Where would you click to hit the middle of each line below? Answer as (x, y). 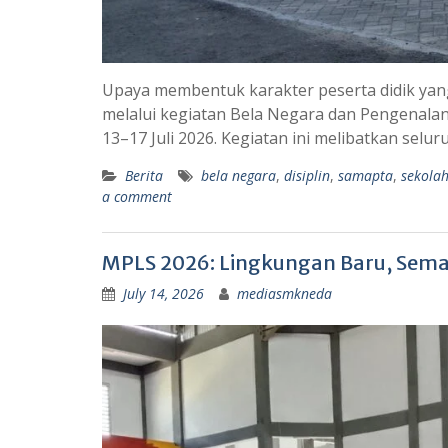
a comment (137, 196)
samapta (365, 175)
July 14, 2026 (163, 293)
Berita (144, 175)
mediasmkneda (284, 293)
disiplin (307, 175)
